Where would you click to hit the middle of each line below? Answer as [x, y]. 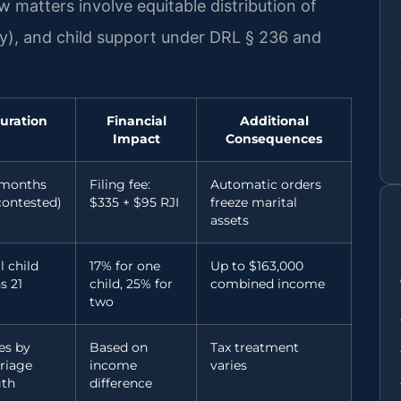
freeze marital [254, 202]
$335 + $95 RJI [134, 202]
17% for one [125, 265]
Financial [136, 120]
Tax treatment [255, 347]
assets [230, 220]
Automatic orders [266, 184]
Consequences [274, 138]
